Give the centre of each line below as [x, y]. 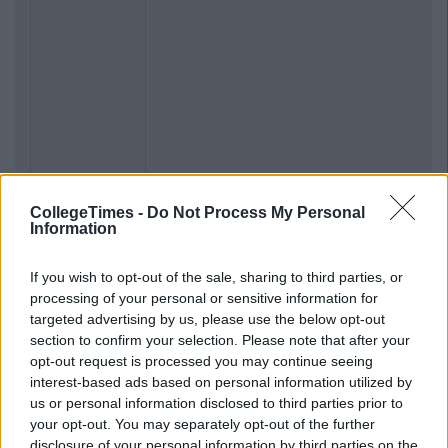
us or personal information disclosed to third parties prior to [216, 402]
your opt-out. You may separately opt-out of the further [202, 423]
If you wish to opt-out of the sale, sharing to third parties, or [216, 276]
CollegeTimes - [88, 212]
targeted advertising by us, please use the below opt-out [207, 318]
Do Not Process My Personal [256, 212]
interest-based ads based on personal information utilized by [221, 381]
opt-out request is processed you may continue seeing [201, 360]
